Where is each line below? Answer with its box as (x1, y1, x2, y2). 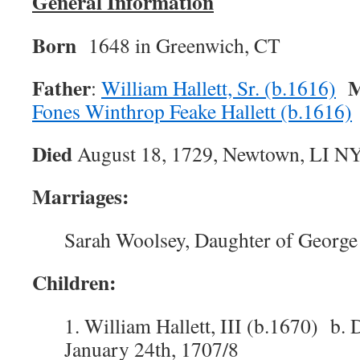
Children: (32, 267, 124, 297)
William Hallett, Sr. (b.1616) (101, 74, 336, 101)
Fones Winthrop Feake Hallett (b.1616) (32, 97, 352, 125)
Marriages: (32, 181, 129, 211)
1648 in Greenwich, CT (88, 31, 280, 59)
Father (32, 72, 91, 103)
